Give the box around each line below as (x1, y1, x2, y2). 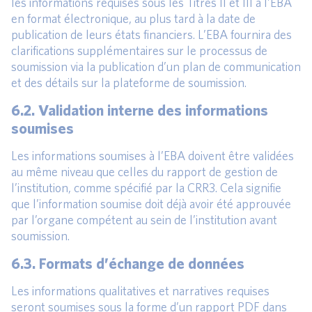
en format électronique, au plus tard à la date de (11, 10, 256, 26)
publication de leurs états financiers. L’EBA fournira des (11, 26, 292, 42)
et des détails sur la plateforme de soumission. (11, 75, 247, 90)
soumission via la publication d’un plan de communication (11, 58, 301, 74)
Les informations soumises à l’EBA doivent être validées (11, 148, 294, 163)
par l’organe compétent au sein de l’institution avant (11, 212, 277, 227)
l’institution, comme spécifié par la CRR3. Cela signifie (11, 180, 281, 195)
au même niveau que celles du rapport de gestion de (11, 164, 278, 179)
